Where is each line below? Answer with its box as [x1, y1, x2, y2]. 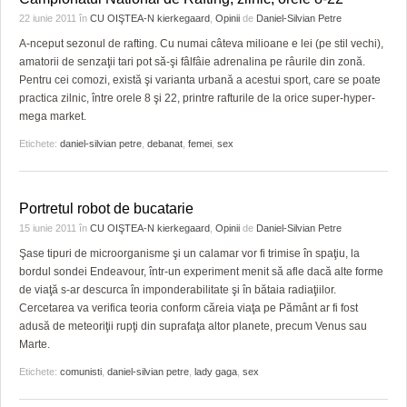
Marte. [19, 338, 50, 351]
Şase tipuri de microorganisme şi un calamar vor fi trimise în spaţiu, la [19, 247, 360, 260]
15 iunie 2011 [19, 223, 79, 233]
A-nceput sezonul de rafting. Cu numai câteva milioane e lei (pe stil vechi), [19, 37, 383, 50]
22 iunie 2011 [19, 13, 79, 24]
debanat [147, 138, 183, 149]
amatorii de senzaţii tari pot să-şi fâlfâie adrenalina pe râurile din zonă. [19, 55, 365, 68]
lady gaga [194, 366, 237, 377]
